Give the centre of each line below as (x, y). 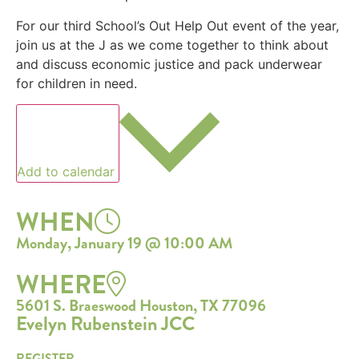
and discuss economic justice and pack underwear (169, 64)
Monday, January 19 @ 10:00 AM (124, 243)
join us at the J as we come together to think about (172, 44)
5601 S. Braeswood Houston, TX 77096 (141, 305)
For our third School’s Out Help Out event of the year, (177, 25)
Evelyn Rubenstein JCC (105, 323)
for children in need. (77, 83)
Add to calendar (68, 171)
